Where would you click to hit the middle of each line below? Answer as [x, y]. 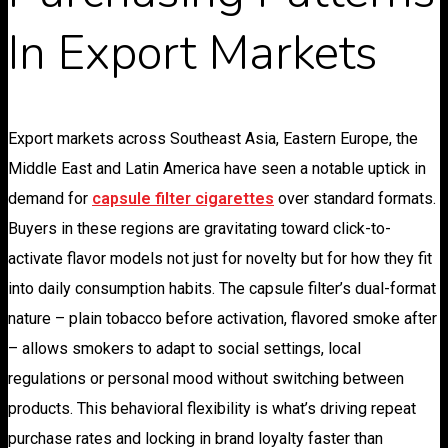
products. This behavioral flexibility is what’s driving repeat [212, 409]
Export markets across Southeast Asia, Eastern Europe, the [213, 139]
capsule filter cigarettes [183, 199]
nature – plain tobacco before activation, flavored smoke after [222, 319]
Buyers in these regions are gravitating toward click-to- [199, 229]
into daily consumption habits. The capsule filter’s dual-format [222, 289]
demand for [50, 199]
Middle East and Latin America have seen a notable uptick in [217, 169]
